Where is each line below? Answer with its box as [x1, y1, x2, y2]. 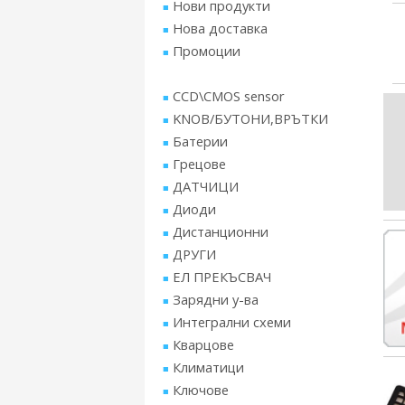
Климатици [173, 358, 244, 376]
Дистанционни [173, 222, 268, 240]
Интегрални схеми [173, 313, 291, 331]
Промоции [173, 42, 240, 60]
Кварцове [173, 335, 234, 353]
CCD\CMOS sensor [173, 87, 285, 105]
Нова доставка [173, 19, 268, 37]
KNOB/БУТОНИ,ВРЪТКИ [173, 109, 328, 127]
